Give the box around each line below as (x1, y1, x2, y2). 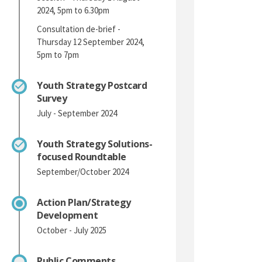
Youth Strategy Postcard (37, 78, 147, 92)
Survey (37, 91, 67, 105)
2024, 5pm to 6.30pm (37, 4, 112, 16)
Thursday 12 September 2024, (37, 36, 145, 47)
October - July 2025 (37, 224, 107, 236)
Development (37, 208, 98, 222)
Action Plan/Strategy (37, 195, 131, 209)
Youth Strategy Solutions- (37, 137, 153, 150)
